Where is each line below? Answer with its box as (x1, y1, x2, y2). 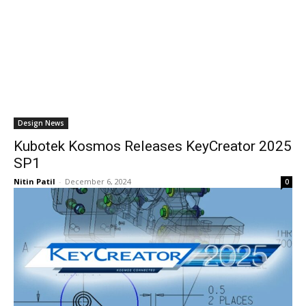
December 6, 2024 (65, 176, 131, 186)
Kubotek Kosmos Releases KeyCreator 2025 (14, 138, 292, 154)
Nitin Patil (14, 176, 55, 186)
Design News (18, 118, 64, 128)
